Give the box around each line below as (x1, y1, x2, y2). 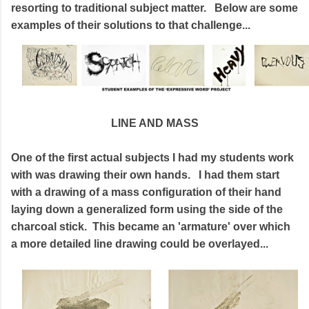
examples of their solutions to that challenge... (11, 19, 250, 31)
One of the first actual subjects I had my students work (11, 151, 294, 163)
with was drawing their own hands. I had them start (11, 168, 279, 181)
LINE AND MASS (110, 117, 199, 129)
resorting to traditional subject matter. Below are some (11, 1, 298, 14)
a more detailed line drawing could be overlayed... (11, 237, 268, 250)
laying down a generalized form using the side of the (11, 203, 283, 215)
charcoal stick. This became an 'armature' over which (11, 220, 290, 232)
